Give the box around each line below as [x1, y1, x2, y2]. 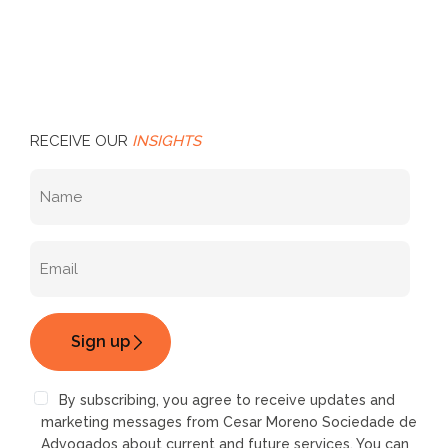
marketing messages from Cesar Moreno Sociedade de [40, 413, 417, 430]
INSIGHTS [132, 132, 201, 151]
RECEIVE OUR [30, 132, 132, 151]
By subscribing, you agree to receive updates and [54, 391, 395, 408]
